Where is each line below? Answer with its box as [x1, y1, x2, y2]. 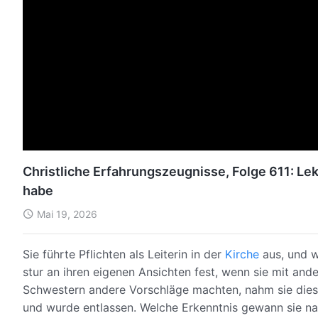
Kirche [225, 246, 259, 261]
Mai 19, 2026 [37, 207, 97, 220]
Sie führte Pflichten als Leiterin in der [23, 246, 225, 261]
